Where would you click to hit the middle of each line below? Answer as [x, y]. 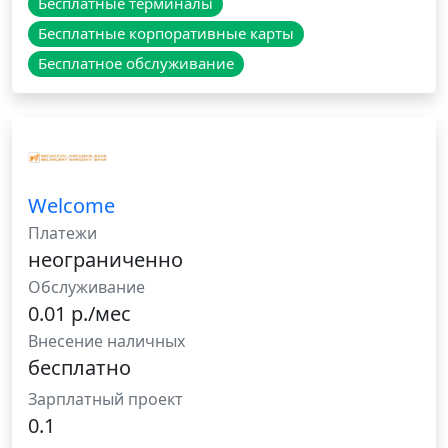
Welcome [71, 206]
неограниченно [105, 260]
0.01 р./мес [79, 314]
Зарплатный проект [105, 399]
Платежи [62, 233]
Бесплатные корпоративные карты [165, 33]
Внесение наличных [106, 341]
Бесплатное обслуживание [135, 63]
